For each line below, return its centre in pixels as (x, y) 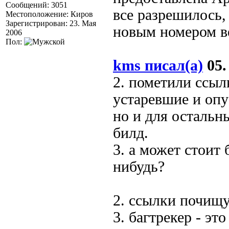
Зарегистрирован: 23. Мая (51, 23)
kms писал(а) (158, 65)
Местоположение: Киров (49, 14)
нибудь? (139, 167)
